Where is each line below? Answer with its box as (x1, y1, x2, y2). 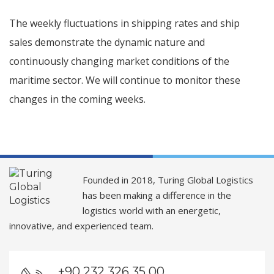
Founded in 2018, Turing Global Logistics (83, 173, 253, 186)
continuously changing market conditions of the (9, 54, 229, 68)
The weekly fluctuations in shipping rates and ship (9, 16, 240, 30)
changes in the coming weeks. (9, 92, 146, 106)
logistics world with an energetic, (83, 204, 221, 217)
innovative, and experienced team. (9, 219, 154, 232)
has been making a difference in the (83, 188, 231, 201)
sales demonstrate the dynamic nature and (9, 35, 205, 49)
